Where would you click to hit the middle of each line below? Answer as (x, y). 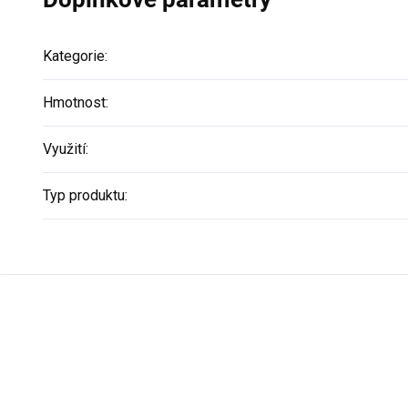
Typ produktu (84, 195)
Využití (64, 149)
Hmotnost (74, 102)
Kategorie (74, 56)
